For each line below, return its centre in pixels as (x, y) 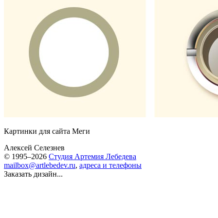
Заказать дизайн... (33, 174)
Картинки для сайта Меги (47, 131)
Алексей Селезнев (34, 148)
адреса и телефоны (110, 165)
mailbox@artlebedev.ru (40, 165)
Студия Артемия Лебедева (92, 156)
